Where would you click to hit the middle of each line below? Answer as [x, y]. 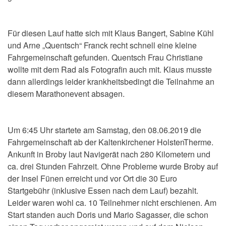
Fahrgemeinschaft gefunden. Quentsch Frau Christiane [105, 58]
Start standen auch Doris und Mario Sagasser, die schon [108, 215]
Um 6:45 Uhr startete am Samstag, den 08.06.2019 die [104, 130]
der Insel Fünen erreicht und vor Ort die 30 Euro [92, 179]
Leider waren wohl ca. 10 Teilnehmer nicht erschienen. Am [112, 203]
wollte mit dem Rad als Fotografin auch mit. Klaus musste [110, 70]
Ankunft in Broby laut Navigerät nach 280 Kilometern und [109, 154]
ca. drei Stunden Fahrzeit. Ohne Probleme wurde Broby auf [113, 166]
